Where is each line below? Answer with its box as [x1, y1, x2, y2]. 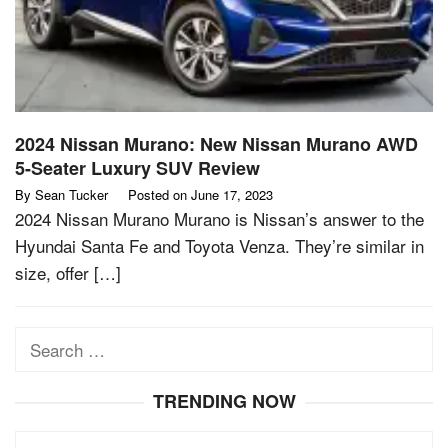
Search [15, 328, 68, 354]
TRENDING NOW [152, 388, 296, 415]
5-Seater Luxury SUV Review [15, 155, 260, 182]
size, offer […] [15, 260, 121, 286]
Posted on [128, 185, 191, 205]
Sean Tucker [35, 185, 108, 205]
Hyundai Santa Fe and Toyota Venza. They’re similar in [15, 233, 424, 259]
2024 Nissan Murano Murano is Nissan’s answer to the [15, 206, 424, 232]
